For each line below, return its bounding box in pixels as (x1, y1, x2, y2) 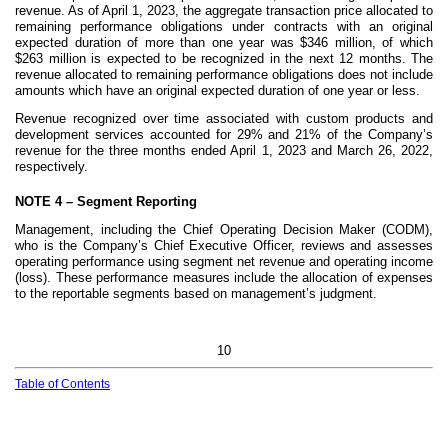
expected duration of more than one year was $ (15, 35, 308, 50)
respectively (15, 159, 84, 174)
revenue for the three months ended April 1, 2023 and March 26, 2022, (15, 143, 433, 158)
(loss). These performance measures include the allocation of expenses (15, 269, 433, 285)
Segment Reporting (77, 193, 197, 209)
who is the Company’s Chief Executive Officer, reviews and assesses (15, 237, 433, 253)
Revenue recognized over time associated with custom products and (15, 111, 433, 126)
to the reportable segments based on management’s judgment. (15, 285, 377, 301)
